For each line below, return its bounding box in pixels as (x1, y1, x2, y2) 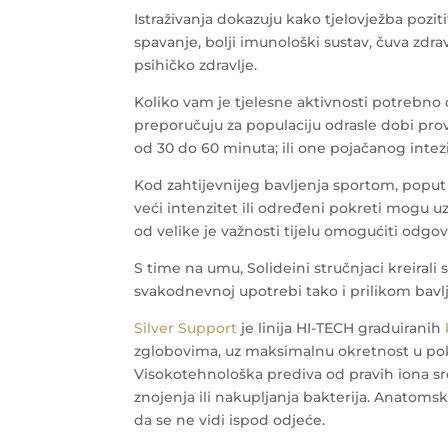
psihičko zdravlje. (134, 56, 258, 75)
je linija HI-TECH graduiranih (237, 319, 446, 338)
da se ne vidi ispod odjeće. (134, 411, 326, 430)
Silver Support (134, 319, 238, 338)
